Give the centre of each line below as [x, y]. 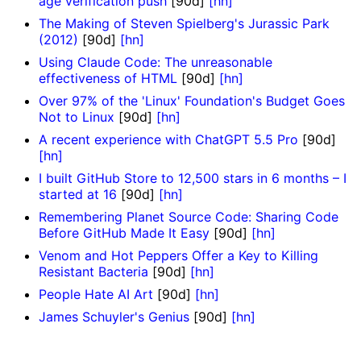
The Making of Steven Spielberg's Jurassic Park [184, 24]
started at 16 [78, 195]
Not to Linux [77, 117]
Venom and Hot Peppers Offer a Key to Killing [178, 256]
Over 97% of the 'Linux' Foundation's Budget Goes [192, 101]
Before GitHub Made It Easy [124, 233]
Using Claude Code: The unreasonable [156, 62]
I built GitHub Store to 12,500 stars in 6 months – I [193, 178]
